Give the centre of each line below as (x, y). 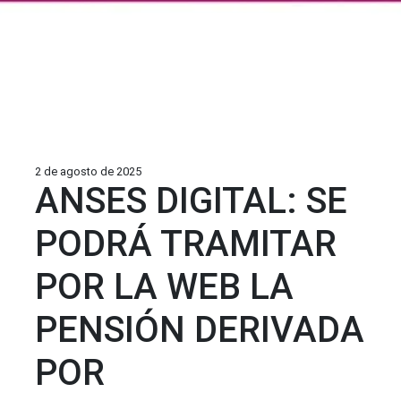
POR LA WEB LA (164, 287)
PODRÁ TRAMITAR (186, 244)
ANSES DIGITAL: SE (191, 201)
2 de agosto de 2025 (88, 171)
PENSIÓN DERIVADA (200, 330)
